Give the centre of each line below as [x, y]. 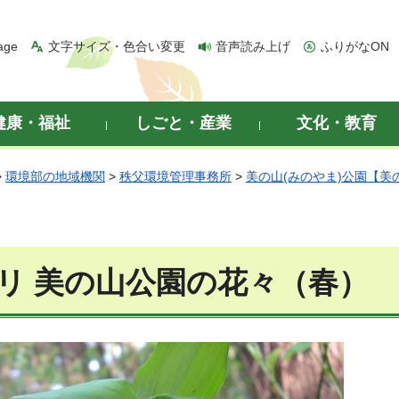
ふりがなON [355, 46]
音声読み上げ [253, 46]
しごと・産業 [183, 123]
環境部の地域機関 [55, 176]
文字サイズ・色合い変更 [117, 46]
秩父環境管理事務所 [175, 176]
